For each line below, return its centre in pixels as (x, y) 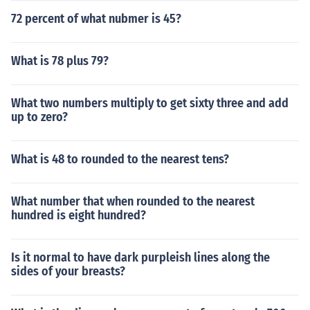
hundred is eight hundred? (79, 215)
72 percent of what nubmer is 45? (96, 19)
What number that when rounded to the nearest (133, 201)
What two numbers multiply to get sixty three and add (150, 103)
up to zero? (39, 117)
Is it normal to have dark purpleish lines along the (140, 257)
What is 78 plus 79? (60, 61)
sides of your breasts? (68, 271)
